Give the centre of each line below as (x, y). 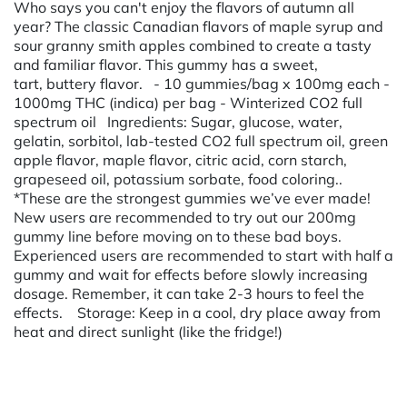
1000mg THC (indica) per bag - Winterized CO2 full (188, 102)
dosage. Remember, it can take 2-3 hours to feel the (189, 293)
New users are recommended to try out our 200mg (185, 217)
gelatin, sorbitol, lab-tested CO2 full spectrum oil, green (201, 140)
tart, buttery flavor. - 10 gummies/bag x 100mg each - (202, 83)
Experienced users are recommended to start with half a (203, 255)
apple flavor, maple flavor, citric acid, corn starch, (180, 159)
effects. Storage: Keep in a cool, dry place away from (197, 312)
